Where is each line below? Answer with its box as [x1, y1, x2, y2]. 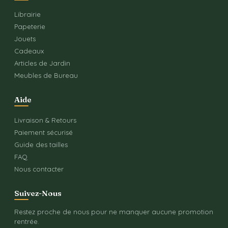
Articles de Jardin [14, 59, 70, 68]
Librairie [14, 10, 41, 19]
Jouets [14, 35, 36, 43]
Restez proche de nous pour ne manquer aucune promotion [14, 208, 213, 216]
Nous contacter [14, 165, 64, 174]
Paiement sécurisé [14, 128, 73, 137]
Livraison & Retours [14, 116, 76, 125]
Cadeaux [14, 47, 44, 55]
